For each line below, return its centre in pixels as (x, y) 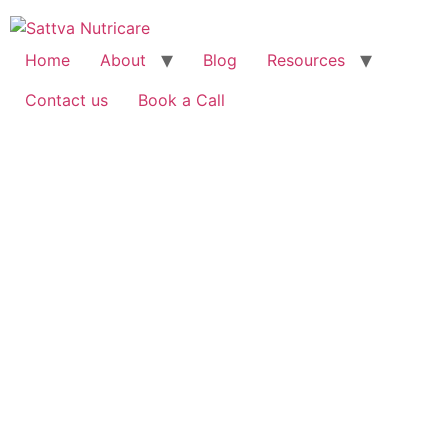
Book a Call (181, 100)
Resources (306, 60)
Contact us (66, 100)
